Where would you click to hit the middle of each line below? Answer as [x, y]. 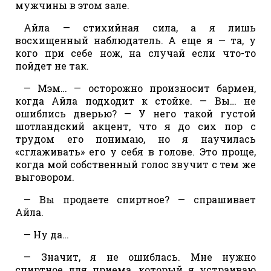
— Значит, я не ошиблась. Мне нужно [140, 256]
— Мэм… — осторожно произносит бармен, [140, 88]
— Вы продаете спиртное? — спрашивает [140, 199]
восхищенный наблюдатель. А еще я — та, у [135, 40]
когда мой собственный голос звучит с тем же [135, 164]
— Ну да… [46, 234]
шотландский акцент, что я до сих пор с [135, 126]
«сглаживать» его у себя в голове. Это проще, [135, 151]
